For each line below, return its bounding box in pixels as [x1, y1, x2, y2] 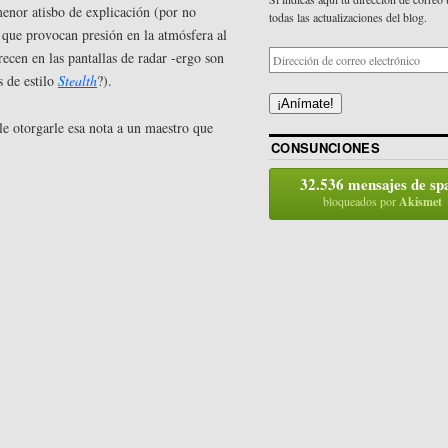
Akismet [399, 193, 443, 211]
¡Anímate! [277, 96, 334, 112]
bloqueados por [323, 193, 400, 210]
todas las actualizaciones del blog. [269, 9, 427, 26]
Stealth [58, 70, 97, 90]
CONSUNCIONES [271, 138, 380, 158]
